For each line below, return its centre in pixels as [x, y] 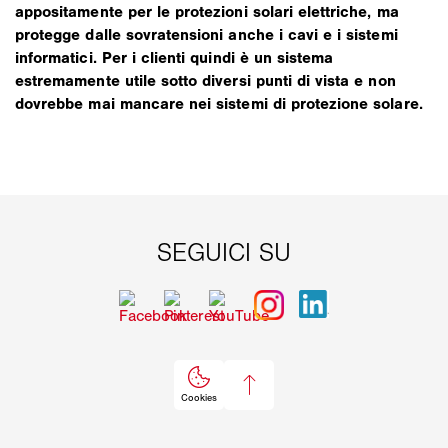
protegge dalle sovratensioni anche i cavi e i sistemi [206, 34]
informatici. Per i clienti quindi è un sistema [174, 57]
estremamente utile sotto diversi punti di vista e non [205, 80]
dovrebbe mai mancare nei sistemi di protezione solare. [219, 103]
